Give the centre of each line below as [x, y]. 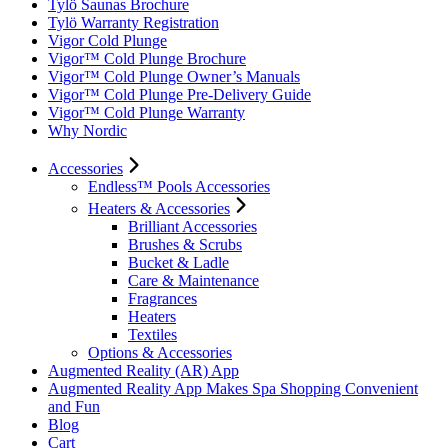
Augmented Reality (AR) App [143, 370]
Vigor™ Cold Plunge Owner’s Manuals [174, 76]
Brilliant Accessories [192, 226]
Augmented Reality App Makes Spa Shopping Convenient [233, 388]
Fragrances [162, 298]
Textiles [152, 334]
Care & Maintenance [193, 280]
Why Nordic [87, 130]
